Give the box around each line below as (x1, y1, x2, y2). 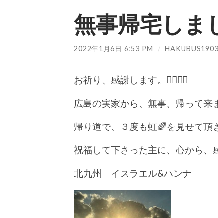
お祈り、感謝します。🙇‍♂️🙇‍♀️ (74, 74, 188, 86)
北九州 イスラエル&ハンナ (74, 167, 192, 179)
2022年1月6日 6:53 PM (74, 44, 153, 53)
